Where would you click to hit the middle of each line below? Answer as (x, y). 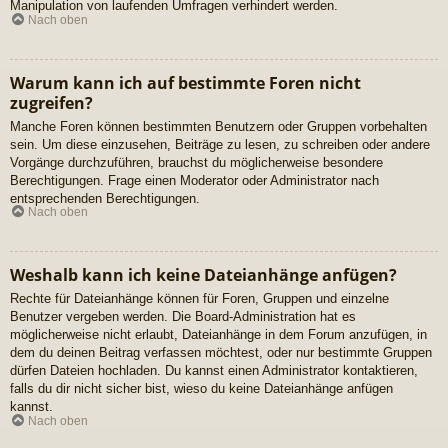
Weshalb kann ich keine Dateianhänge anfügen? (203, 275)
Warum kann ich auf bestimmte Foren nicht (185, 82)
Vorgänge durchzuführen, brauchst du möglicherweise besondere (196, 162)
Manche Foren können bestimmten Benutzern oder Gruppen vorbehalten (218, 126)
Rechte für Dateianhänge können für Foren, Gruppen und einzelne (199, 299)
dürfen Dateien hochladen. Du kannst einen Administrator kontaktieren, (214, 371)
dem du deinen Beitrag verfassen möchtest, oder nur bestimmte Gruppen (221, 353)
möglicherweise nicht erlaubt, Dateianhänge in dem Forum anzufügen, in (218, 335)
